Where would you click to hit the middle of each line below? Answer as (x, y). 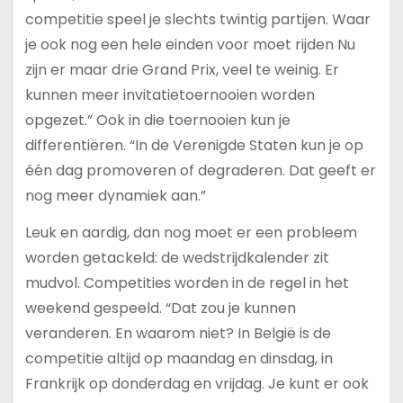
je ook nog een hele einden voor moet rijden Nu (190, 45)
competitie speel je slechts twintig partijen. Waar (197, 20)
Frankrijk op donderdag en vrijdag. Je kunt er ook (197, 384)
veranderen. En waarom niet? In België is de (178, 334)
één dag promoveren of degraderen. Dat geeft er (200, 171)
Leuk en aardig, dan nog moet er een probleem (191, 233)
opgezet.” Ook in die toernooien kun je (157, 121)
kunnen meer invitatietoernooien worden (170, 95)
